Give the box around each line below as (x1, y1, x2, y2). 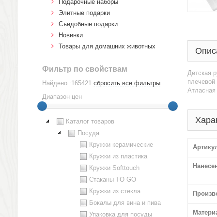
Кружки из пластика (89, 153, 147, 160)
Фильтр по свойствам (42, 65, 127, 73)
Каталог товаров (66, 118, 114, 125)
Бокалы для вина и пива (89, 199, 161, 206)
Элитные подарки (59, 9, 110, 16)
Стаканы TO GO (89, 176, 136, 183)
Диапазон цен (42, 93, 82, 100)
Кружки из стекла (89, 187, 140, 195)
